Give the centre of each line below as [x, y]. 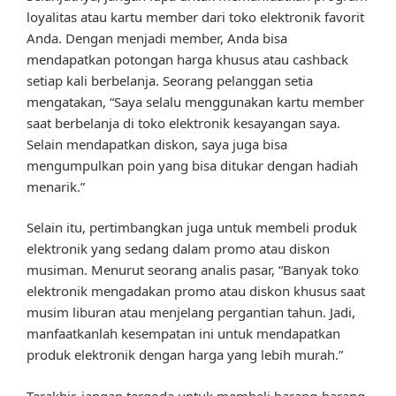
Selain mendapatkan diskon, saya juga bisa [157, 144]
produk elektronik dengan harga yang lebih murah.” [185, 355]
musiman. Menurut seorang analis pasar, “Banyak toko [193, 270]
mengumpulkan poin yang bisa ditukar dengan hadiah [192, 165]
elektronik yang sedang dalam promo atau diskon [178, 249]
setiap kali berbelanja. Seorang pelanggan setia [170, 80]
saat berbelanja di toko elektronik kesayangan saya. [183, 122]
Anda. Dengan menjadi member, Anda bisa [157, 38]
